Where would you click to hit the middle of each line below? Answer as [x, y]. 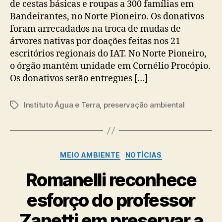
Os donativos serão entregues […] [79, 79]
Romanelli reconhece [111, 180]
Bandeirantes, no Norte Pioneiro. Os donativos [107, 17]
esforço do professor [111, 200]
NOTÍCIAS [143, 155]
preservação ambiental [144, 105]
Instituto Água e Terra [62, 105]
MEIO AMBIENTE [90, 155]
